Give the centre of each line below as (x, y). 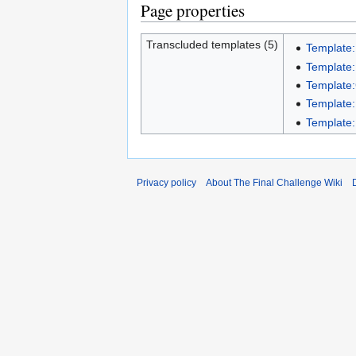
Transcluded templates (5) (212, 44)
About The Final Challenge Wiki (274, 183)
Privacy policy (166, 183)
